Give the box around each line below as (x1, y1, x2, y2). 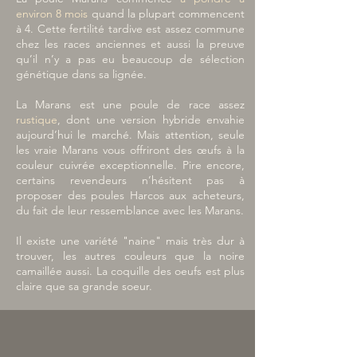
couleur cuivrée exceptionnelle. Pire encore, (16, 157, 245, 172)
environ (16, 6, 53, 21)
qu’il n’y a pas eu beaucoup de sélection (16, 51, 245, 66)
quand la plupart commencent (88, 6, 245, 21)
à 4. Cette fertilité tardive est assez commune (16, 21, 245, 36)
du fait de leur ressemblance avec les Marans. (16, 202, 244, 218)
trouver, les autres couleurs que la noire (16, 248, 245, 263)
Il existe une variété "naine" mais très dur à (16, 233, 245, 248)
